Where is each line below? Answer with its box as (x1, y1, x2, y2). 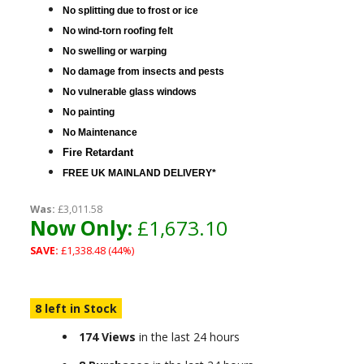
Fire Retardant (62, 146, 133, 158)
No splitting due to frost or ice (62, 5, 198, 16)
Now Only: (29, 214, 132, 241)
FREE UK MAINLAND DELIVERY (62, 167, 212, 179)
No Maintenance (62, 127, 137, 138)
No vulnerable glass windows (62, 86, 197, 97)
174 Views (78, 329, 136, 344)
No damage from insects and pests (62, 66, 224, 77)
